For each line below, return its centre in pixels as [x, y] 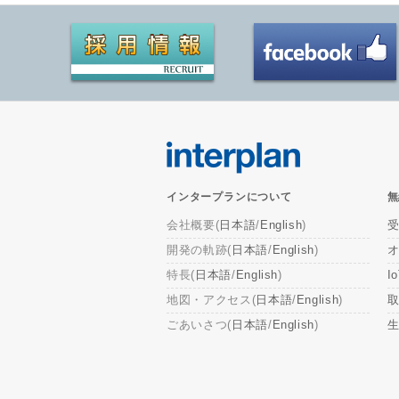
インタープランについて [229, 197]
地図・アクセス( [212, 299]
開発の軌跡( [199, 250]
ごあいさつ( [199, 324]
